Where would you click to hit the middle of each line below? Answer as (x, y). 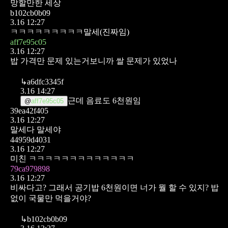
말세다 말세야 (36, 129)
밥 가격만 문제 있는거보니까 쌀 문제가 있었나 (94, 61)
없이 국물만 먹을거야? (51, 198)
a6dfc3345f (45, 81)
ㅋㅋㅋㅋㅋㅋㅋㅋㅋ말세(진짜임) (70, 32)
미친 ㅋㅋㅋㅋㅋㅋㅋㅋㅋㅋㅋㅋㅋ (72, 158)
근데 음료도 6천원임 (104, 100)
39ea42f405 (29, 110)
